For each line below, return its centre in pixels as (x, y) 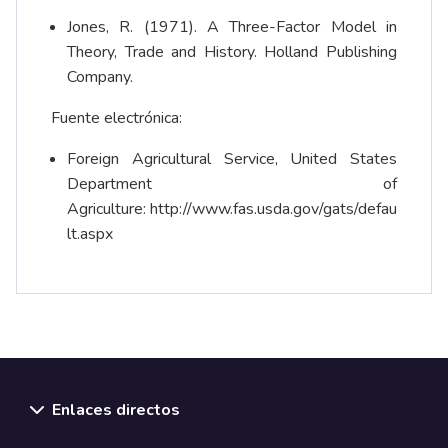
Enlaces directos (116, 410)
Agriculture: (108, 209)
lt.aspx (90, 234)
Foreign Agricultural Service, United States (232, 159)
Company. (100, 77)
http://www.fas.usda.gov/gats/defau (273, 209)
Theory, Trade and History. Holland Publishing (232, 52)
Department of (232, 184)
